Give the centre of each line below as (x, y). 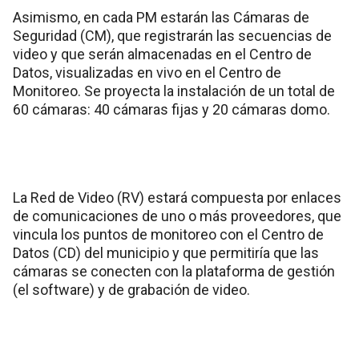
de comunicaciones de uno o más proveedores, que (177, 216)
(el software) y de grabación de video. (131, 289)
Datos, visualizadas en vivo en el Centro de (147, 72)
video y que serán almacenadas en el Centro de (162, 54)
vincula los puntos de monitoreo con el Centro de (168, 234)
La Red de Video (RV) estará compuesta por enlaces (177, 197)
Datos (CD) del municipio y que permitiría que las (166, 252)
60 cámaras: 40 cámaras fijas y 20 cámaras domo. (171, 109)
